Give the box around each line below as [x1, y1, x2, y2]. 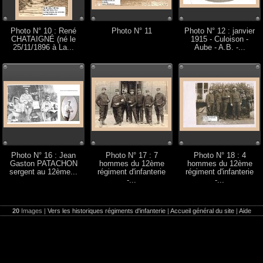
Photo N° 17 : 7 [105, 151, 158, 160]
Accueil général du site [170, 207, 234, 214]
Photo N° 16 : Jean [11, 151, 76, 160]
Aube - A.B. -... [194, 43, 245, 52]
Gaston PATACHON [9, 160, 77, 168]
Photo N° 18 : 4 [193, 151, 246, 160]
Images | [19, 207, 48, 214]
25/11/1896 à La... [13, 43, 74, 52]
